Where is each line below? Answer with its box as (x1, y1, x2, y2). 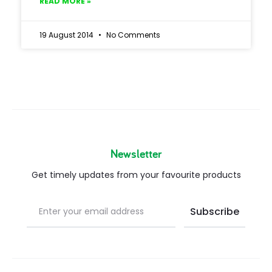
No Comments (104, 30, 160, 40)
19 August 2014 (39, 30, 95, 40)
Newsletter (110, 146, 161, 161)
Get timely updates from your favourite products (31, 169, 241, 181)
